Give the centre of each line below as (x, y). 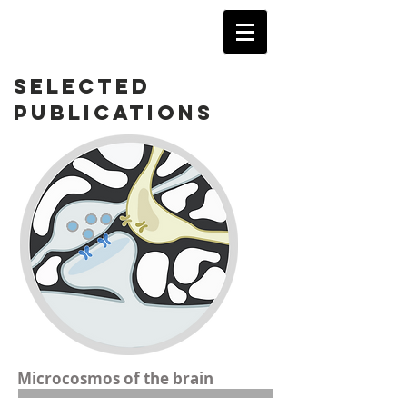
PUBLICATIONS (114, 113)
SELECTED (82, 86)
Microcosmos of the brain (115, 378)
